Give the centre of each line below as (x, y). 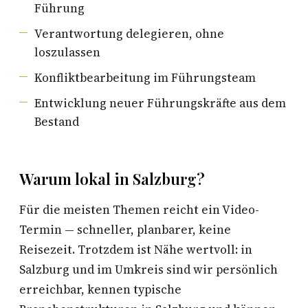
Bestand (57, 122)
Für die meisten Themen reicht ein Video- (139, 210)
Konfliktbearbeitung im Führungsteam (145, 78)
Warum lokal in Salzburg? (112, 179)
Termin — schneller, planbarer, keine (125, 230)
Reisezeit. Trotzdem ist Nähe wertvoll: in (136, 250)
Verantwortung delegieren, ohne (129, 34)
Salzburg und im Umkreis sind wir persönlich (148, 269)
